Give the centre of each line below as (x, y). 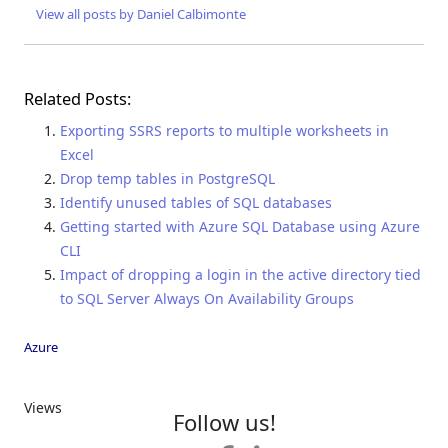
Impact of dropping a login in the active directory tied (240, 275)
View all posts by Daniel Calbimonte (141, 14)
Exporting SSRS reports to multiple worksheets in (224, 131)
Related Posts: (77, 99)
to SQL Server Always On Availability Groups (207, 299)
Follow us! (224, 421)
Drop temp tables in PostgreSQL (167, 179)
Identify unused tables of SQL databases (196, 203)
